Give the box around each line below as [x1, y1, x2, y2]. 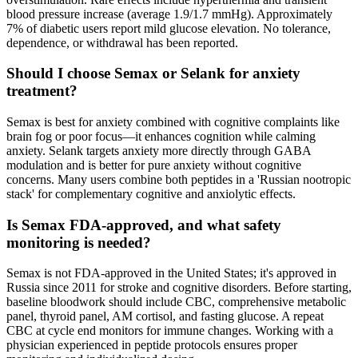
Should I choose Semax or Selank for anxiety [6, 65, 300, 82]
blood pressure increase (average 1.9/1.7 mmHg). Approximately [6, 6, 332, 21]
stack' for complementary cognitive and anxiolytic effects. [6, 186, 296, 201]
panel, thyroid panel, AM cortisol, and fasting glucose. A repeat [6, 309, 324, 324]
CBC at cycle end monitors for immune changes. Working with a [6, 324, 333, 338]
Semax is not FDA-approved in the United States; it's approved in [6, 266, 336, 280]
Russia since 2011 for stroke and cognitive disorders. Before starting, [6, 280, 352, 295]
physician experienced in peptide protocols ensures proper [6, 338, 297, 352]
